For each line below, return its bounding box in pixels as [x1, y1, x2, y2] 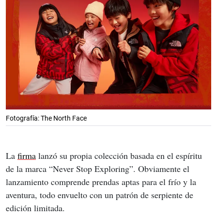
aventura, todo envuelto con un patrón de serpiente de [6, 189, 196, 201]
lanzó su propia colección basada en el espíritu [36, 150, 204, 162]
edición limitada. [6, 202, 65, 214]
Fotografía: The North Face [6, 114, 87, 123]
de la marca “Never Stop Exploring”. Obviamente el [6, 163, 192, 175]
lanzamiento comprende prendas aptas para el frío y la [6, 176, 199, 188]
